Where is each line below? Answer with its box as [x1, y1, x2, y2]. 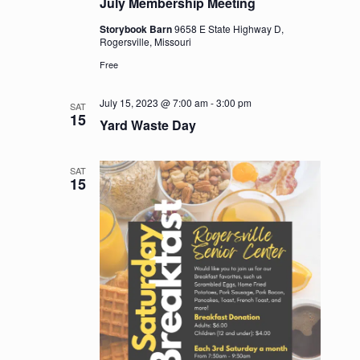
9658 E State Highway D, [174, 21, 284, 35]
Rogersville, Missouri [99, 34, 191, 48]
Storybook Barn [99, 21, 174, 36]
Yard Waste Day [99, 115, 196, 134]
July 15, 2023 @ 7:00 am [99, 95, 208, 109]
